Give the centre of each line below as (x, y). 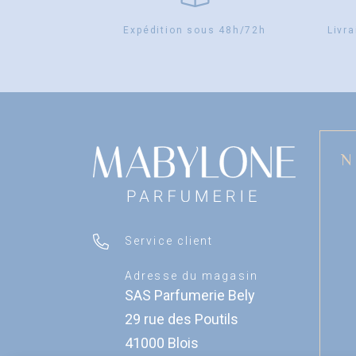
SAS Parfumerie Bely (190, 296)
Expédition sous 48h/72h (195, 31)
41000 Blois (162, 343)
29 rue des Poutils (182, 319)
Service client (169, 241)
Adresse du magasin (192, 276)
